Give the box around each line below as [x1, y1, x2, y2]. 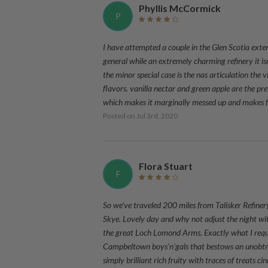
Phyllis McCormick [139, 2, 221, 14]
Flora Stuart [139, 160, 193, 172]
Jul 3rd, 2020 [136, 111, 178, 120]
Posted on [103, 111, 136, 120]
